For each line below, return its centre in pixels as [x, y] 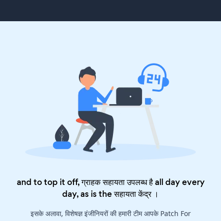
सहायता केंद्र [133, 194]
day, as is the [88, 194]
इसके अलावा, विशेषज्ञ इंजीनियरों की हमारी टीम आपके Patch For [110, 214]
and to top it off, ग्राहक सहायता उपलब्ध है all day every [110, 182]
